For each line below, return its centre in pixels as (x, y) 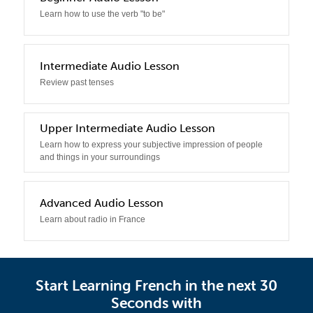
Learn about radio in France (92, 219)
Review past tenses (77, 82)
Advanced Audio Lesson (101, 203)
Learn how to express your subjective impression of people (151, 145)
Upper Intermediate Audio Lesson (127, 128)
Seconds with (156, 303)
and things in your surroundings (100, 157)
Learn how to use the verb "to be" (102, 14)
